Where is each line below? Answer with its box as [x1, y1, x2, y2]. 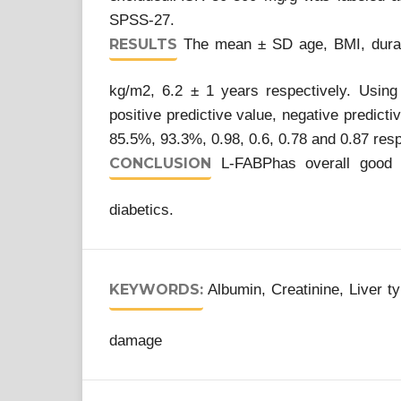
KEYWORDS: [109, 281, 203, 298]
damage [109, 332, 162, 349]
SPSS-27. [109, 12, 175, 29]
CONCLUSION [109, 155, 211, 172]
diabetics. [109, 201, 174, 218]
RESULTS [109, 36, 177, 53]
